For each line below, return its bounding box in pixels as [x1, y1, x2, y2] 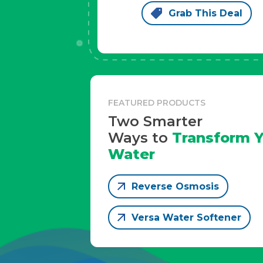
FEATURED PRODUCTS [108, 97, 206, 108]
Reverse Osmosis [131, 180, 220, 192]
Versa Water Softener [131, 211, 242, 223]
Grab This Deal [168, 7, 242, 19]
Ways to [108, 129, 168, 146]
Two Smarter [108, 112, 203, 130]
